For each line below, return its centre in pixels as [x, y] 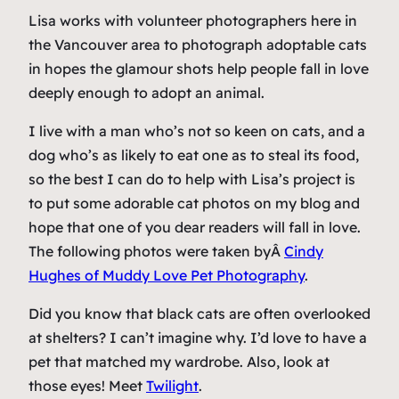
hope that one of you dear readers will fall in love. [195, 228]
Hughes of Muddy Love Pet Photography [167, 276]
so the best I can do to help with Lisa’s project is [192, 179]
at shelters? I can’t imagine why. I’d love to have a [198, 338]
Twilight [172, 386]
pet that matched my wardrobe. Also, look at [179, 362]
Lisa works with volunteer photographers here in [193, 21]
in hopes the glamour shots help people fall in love [199, 69]
